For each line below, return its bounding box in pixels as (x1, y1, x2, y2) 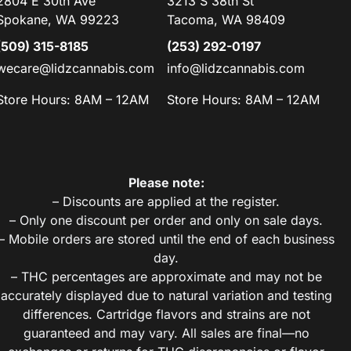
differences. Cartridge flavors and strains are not (22, 306, 310, 323)
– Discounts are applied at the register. (52, 194, 280, 210)
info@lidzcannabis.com (167, 60, 306, 77)
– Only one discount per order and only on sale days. (9, 212, 324, 229)
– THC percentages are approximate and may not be (10, 269, 322, 285)
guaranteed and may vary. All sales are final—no (23, 325, 309, 342)
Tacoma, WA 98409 (167, 12, 286, 28)
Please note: (128, 175, 204, 191)
